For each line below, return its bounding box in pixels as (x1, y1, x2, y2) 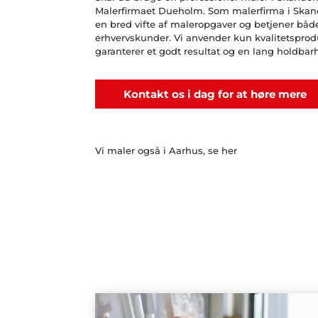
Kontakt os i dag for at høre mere (124, 87, 307, 101)
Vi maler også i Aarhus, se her (95, 144, 238, 156)
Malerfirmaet (95, 4, 156, 16)
